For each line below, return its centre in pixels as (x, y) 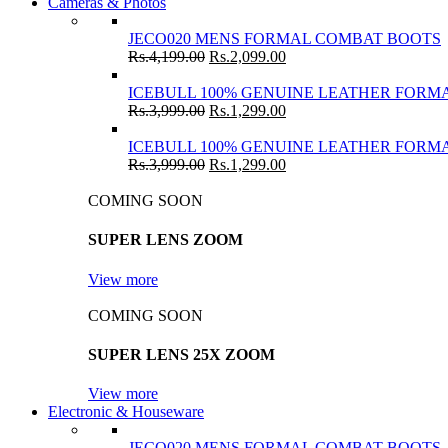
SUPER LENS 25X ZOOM (181, 354)
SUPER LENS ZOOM (165, 240)
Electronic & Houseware (126, 412)
